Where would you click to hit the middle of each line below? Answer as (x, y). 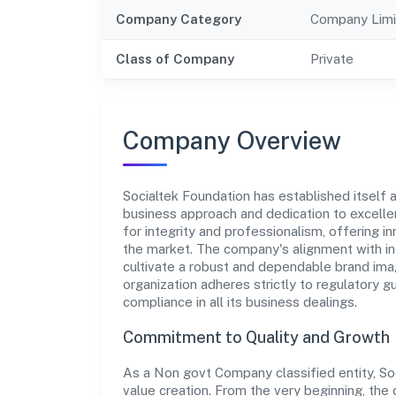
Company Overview (232, 140)
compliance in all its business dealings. (240, 301)
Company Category (179, 19)
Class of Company (175, 58)
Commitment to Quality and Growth (256, 337)
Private (332, 58)
